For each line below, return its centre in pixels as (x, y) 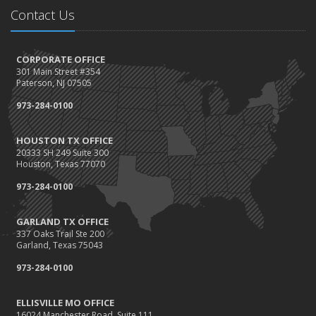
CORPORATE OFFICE (61, 59)
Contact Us (43, 15)
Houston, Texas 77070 (61, 164)
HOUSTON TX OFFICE (65, 140)
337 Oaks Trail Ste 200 (60, 234)
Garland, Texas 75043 (60, 245)
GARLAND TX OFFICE (62, 221)
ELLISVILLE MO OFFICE (65, 303)
